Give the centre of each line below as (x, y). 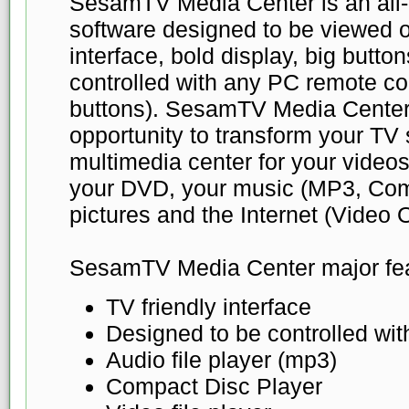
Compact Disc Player (214, 386)
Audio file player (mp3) (221, 359)
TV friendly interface (208, 306)
